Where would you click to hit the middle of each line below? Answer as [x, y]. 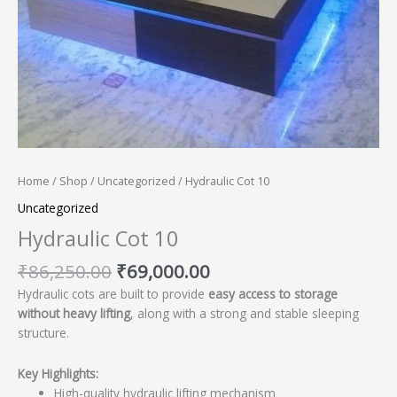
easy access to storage [273, 294]
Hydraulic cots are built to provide [113, 294]
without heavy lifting [74, 314]
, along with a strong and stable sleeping [245, 314]
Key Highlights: [58, 374]
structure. [43, 333]
